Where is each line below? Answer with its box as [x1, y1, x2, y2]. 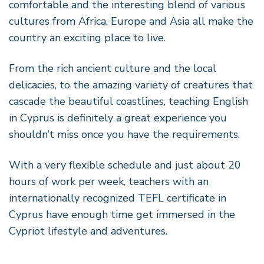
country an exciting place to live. [9, 30, 166, 45]
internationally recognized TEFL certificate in [9, 190, 226, 205]
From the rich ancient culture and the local [9, 61, 216, 75]
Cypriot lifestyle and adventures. [9, 223, 170, 238]
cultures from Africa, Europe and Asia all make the [9, 14, 253, 28]
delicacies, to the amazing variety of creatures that [9, 77, 253, 92]
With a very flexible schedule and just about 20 [9, 157, 241, 172]
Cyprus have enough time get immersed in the [9, 207, 235, 222]
